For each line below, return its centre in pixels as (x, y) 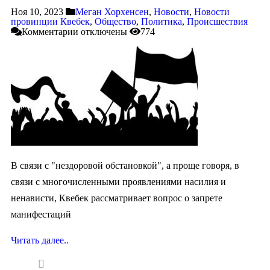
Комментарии (50, 31)
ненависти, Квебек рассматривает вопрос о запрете (117, 198)
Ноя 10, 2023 (37, 11)
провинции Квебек (50, 21)
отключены (103, 31)
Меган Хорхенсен (112, 11)
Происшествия (217, 21)
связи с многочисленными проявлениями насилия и (118, 181)
